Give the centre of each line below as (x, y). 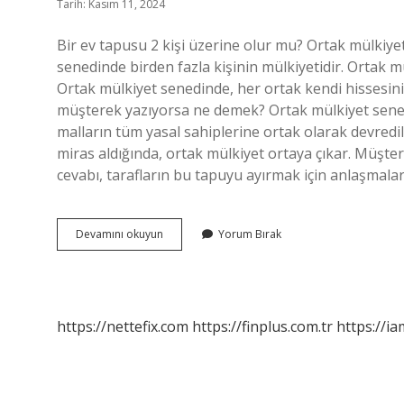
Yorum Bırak (250, 234)
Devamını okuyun (119, 234)
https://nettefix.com (123, 326)
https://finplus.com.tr (262, 326)
